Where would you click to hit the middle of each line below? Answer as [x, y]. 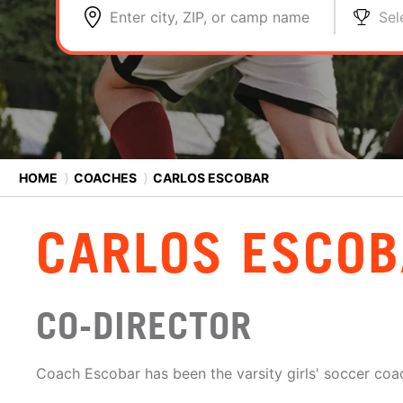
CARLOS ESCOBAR [210, 177]
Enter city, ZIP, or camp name [210, 17]
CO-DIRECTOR [144, 326]
